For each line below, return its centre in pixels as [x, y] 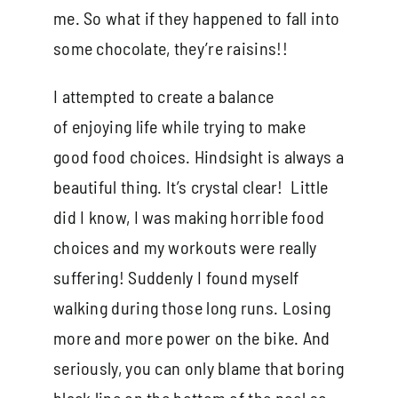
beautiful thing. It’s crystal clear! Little [191, 186]
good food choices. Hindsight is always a [198, 156]
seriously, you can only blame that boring [199, 367]
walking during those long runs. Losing [192, 307]
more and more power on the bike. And [191, 337]
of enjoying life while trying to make [179, 126]
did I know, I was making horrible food [189, 216]
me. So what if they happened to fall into [196, 17]
